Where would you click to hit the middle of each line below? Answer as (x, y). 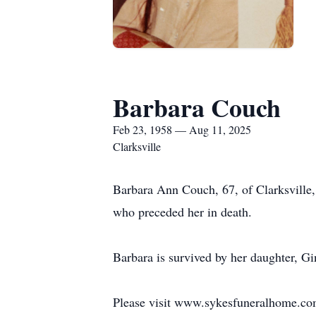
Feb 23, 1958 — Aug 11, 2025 (182, 129)
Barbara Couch (197, 107)
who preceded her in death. (182, 212)
